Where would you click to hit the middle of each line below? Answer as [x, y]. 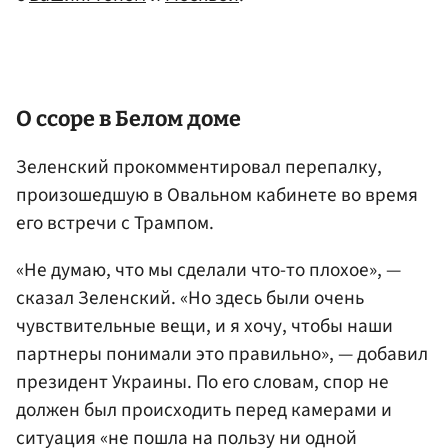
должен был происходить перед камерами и [204, 410]
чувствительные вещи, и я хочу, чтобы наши [204, 326]
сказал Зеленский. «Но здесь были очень [190, 298]
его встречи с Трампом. [115, 222]
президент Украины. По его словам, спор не [202, 382]
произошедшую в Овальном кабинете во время [217, 194]
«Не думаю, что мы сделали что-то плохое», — [208, 270]
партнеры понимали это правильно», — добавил [222, 354]
